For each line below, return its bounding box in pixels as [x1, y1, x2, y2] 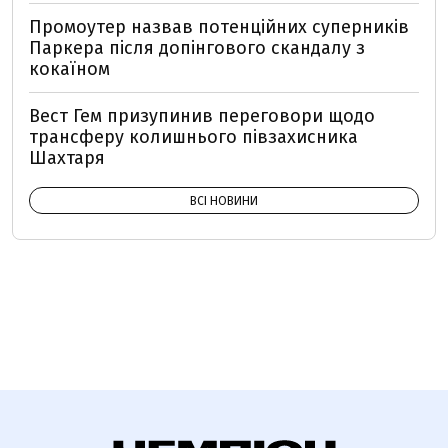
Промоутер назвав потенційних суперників [29, 16, 409, 39]
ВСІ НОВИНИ [190, 194, 258, 209]
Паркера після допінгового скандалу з [29, 37, 365, 60]
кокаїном [29, 58, 110, 81]
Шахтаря [29, 147, 105, 170]
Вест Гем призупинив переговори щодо [29, 105, 375, 128]
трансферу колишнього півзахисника [29, 126, 358, 149]
